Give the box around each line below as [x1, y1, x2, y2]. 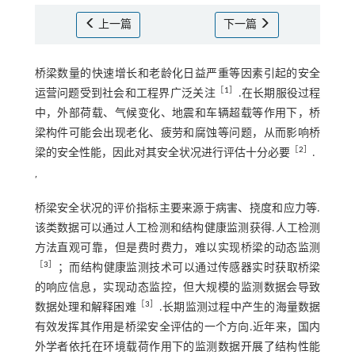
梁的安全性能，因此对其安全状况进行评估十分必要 [34, 147, 290, 160]
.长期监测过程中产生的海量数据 [158, 302, 321, 315]
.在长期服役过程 [238, 88, 321, 101]
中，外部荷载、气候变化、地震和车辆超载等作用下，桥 [34, 108, 321, 120]
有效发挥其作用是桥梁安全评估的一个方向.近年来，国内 [34, 322, 321, 334]
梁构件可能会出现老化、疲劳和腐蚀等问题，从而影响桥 [34, 128, 321, 140]
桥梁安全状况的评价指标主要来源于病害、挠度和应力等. [34, 203, 321, 216]
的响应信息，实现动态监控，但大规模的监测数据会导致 [34, 282, 321, 295]
